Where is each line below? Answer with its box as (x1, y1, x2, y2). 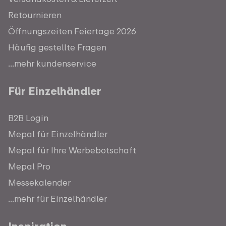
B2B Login (8, 112, 48, 124)
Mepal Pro (8, 161, 50, 172)
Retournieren (8, 10, 62, 21)
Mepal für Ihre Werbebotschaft (8, 145, 136, 156)
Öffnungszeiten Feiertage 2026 (8, 26, 136, 37)
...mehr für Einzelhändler (8, 193, 107, 204)
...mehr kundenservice (8, 58, 96, 69)
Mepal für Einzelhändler (8, 129, 107, 140)
